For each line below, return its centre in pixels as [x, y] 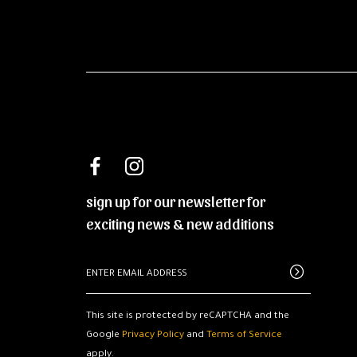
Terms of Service [244, 335]
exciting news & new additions [180, 222]
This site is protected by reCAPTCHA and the [187, 316]
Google [104, 335]
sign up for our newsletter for [175, 200]
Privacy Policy [153, 335]
